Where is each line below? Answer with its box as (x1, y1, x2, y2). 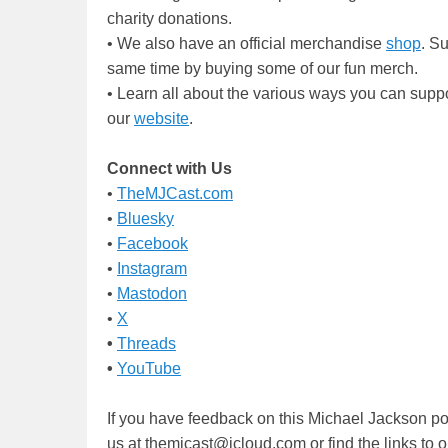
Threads (117, 335, 176, 353)
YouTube (117, 360, 181, 378)
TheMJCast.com (117, 185, 233, 203)
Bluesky (117, 210, 174, 228)
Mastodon (117, 285, 187, 303)
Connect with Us (107, 160, 232, 178)
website (134, 110, 189, 128)
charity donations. (107, 10, 232, 28)
